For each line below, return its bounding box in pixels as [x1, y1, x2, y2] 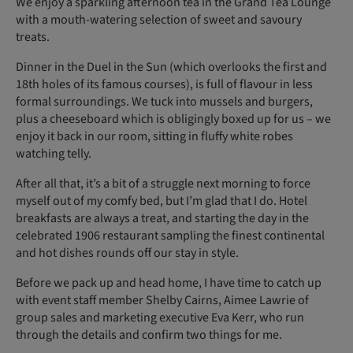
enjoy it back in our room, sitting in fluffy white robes [16, 127, 293, 145]
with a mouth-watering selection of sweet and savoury [16, 10, 302, 28]
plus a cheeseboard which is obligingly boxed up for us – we [16, 110, 331, 128]
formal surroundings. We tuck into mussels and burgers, [16, 92, 313, 110]
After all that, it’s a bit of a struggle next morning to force [16, 174, 310, 192]
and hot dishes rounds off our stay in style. [16, 243, 239, 262]
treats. [16, 28, 50, 46]
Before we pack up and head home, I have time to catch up [16, 273, 321, 292]
